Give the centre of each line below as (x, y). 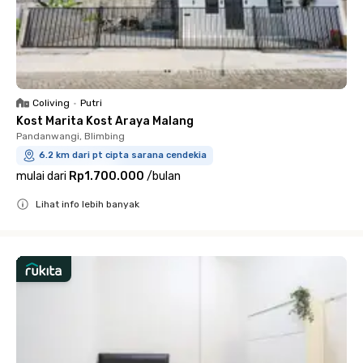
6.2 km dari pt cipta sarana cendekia (123, 155)
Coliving (51, 102)
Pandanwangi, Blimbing (70, 136)
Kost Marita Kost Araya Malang (105, 121)
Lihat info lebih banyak (88, 204)
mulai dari (41, 176)
